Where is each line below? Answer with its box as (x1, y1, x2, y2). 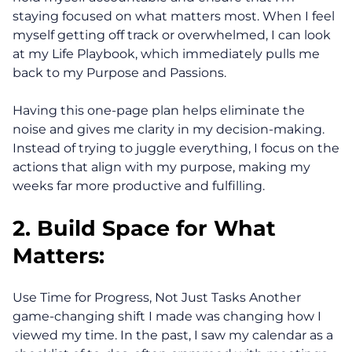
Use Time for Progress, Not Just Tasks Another (13, 289, 301, 305)
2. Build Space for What (13, 214, 276, 241)
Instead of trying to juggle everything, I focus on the (13, 140, 339, 156)
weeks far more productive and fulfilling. (13, 178, 265, 193)
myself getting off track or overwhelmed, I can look (13, 27, 331, 42)
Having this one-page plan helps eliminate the (13, 102, 305, 118)
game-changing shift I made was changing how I (13, 308, 321, 324)
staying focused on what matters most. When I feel (13, 8, 335, 24)
